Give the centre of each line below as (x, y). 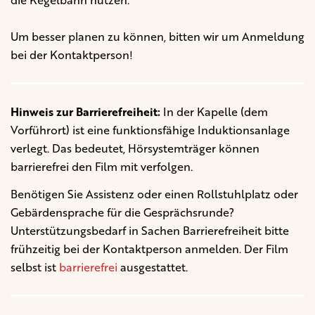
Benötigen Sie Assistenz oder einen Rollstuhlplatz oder (154, 194)
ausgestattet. (153, 267)
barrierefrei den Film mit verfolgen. (102, 166)
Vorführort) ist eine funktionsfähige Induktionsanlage (150, 130)
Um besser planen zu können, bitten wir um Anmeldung (157, 36)
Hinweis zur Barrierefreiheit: (85, 111)
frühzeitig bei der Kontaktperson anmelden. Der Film (149, 249)
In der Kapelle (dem (214, 111)
